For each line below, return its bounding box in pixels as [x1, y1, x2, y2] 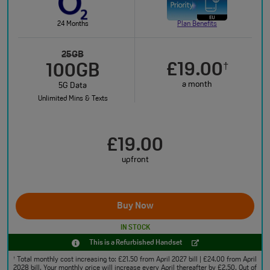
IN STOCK [120, 224, 150, 231]
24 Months [57, 20, 89, 28]
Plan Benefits [177, 20, 217, 28]
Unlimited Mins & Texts [37, 95, 108, 102]
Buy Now [116, 201, 154, 211]
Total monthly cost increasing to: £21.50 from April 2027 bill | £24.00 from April [15, 256, 257, 263]
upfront [121, 155, 149, 165]
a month [182, 80, 212, 89]
